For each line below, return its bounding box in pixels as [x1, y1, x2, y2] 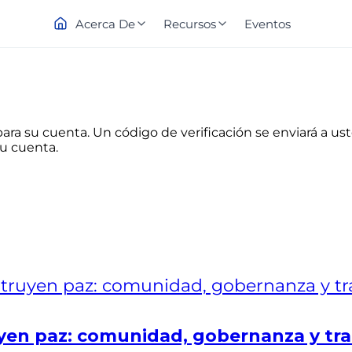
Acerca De [75, 16, 135, 31]
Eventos [244, 16, 291, 31]
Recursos [163, 16, 216, 31]
